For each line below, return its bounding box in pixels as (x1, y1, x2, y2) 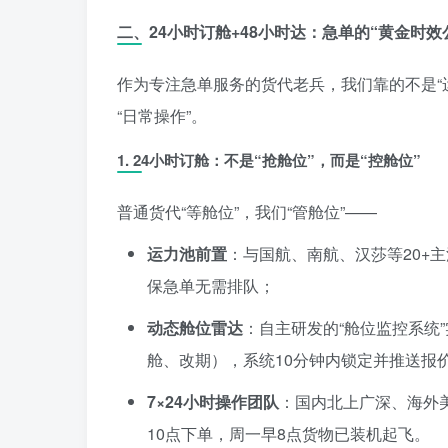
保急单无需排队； (147, 273, 275, 297)
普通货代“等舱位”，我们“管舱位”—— (117, 199, 377, 223)
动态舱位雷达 (147, 315, 243, 339)
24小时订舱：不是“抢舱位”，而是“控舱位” (133, 148, 421, 171)
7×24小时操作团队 (147, 389, 279, 413)
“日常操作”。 (117, 103, 207, 127)
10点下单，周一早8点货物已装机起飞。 (147, 421, 430, 445)
